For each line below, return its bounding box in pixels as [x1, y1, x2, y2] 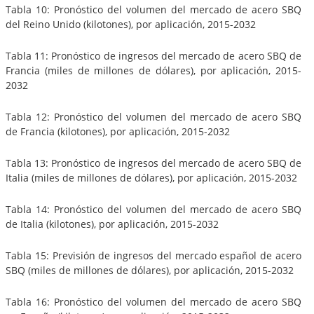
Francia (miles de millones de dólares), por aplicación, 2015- [6, 63, 301, 77]
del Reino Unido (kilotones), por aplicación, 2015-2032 [6, 17, 256, 31]
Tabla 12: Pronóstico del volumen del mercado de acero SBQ [6, 109, 301, 123]
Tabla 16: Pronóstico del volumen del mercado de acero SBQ [6, 294, 301, 308]
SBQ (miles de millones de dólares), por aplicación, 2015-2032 [6, 263, 294, 277]
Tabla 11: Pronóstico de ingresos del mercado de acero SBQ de [6, 48, 301, 62]
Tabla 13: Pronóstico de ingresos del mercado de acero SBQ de [6, 156, 301, 170]
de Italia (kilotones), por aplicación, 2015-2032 [6, 217, 219, 231]
